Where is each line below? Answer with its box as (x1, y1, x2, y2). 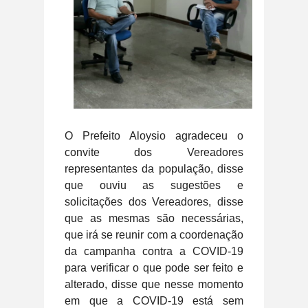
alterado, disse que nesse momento (65, 278, 243, 290)
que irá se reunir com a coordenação (65, 228, 243, 241)
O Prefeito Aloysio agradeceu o (65, 129, 243, 142)
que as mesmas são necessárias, (65, 212, 243, 224)
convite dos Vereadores (65, 146, 243, 158)
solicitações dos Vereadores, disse (65, 195, 243, 208)
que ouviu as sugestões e (65, 179, 243, 191)
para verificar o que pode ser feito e (65, 261, 243, 274)
